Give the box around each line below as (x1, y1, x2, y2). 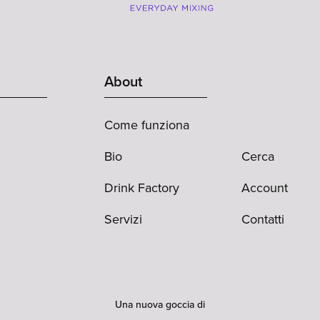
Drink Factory (104, 178, 179, 197)
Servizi (104, 209, 142, 229)
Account (241, 178, 288, 197)
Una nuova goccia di (115, 296, 205, 312)
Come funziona (104, 115, 189, 134)
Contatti (241, 209, 284, 229)
